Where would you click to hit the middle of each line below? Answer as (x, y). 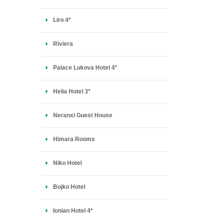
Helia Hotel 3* (72, 91)
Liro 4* (62, 20)
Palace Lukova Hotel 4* (85, 68)
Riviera (63, 44)
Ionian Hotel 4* (73, 211)
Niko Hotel (67, 163)
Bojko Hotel (69, 187)
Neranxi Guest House (82, 115)
